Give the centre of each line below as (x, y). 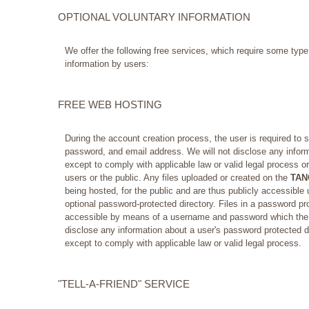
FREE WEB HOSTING (110, 105)
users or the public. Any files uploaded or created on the (178, 178)
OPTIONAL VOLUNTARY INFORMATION (154, 17)
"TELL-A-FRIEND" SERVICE (124, 284)
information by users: (107, 64)
